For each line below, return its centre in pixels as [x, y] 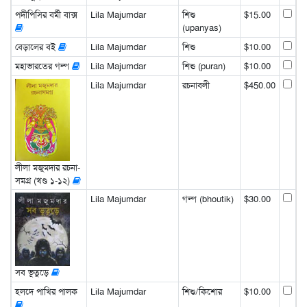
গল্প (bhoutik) [208, 199]
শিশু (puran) [204, 66]
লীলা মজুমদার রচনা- [47, 167]
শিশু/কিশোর [202, 292]
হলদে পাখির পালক [46, 292]
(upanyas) [201, 28]
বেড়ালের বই [36, 47]
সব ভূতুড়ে [33, 272]
